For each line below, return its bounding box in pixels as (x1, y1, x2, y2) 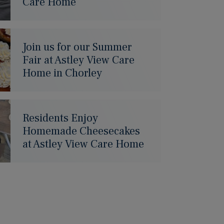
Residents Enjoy (22, 111, 98, 125)
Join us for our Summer (22, 40, 132, 54)
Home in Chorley (22, 66, 102, 80)
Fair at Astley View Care (22, 53, 134, 67)
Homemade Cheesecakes (22, 124, 140, 138)
